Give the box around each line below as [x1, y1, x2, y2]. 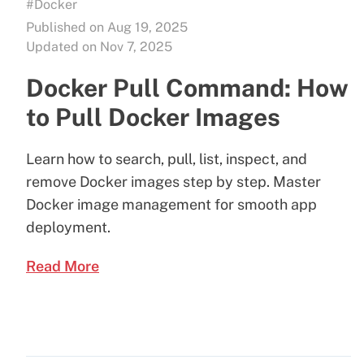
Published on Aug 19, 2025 [26, 19, 188, 35]
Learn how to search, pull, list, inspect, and [26, 149, 307, 167]
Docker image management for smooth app [26, 195, 317, 213]
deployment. [26, 218, 110, 236]
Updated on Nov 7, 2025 [26, 38, 172, 54]
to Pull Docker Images [26, 102, 280, 132]
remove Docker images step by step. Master [26, 172, 321, 190]
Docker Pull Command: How [26, 72, 349, 102]
